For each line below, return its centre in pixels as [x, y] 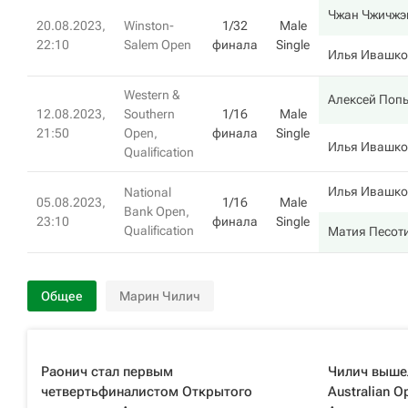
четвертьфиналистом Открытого [147, 392]
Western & [152, 95]
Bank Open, [157, 211]
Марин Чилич [160, 296]
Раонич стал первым [107, 372]
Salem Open [158, 45]
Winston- [149, 25]
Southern [149, 114]
